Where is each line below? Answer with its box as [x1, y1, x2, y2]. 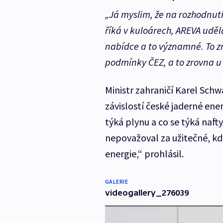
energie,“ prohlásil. [105, 147, 184, 160]
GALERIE [105, 178, 128, 186]
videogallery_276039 [105, 188, 189, 198]
